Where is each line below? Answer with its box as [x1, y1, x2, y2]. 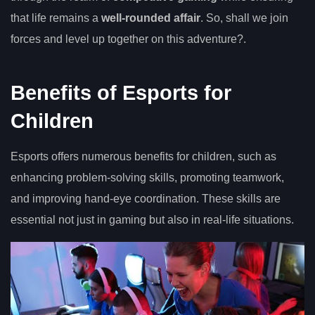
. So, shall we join [200, 12, 288, 25]
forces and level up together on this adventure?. [11, 33, 246, 46]
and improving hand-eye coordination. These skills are [11, 192, 281, 205]
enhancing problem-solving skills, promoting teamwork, [11, 171, 284, 184]
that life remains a [11, 12, 101, 25]
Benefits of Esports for [11, 81, 231, 104]
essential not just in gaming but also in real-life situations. [11, 213, 294, 226]
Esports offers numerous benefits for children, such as [11, 150, 276, 162]
